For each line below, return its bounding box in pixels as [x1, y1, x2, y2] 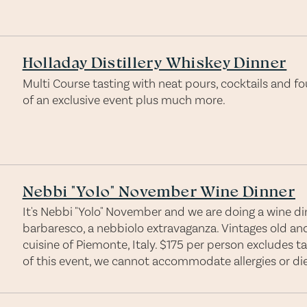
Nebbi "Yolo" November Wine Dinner [22, 181, 295, 201]
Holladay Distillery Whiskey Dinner [22, 53, 287, 73]
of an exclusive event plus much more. [22, 92, 225, 107]
